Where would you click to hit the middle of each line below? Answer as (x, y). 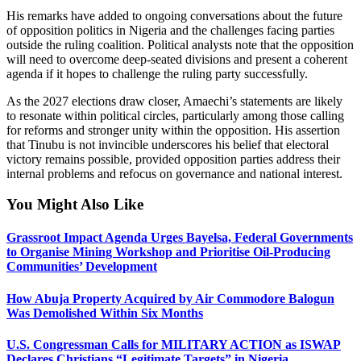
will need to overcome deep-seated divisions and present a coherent (177, 59)
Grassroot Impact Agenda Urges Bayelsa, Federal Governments (180, 238)
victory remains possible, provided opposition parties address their (173, 159)
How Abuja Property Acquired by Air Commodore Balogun (170, 298)
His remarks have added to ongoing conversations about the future (174, 15)
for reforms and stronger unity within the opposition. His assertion (173, 130)
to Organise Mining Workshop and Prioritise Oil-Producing (168, 252)
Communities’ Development (82, 267)
